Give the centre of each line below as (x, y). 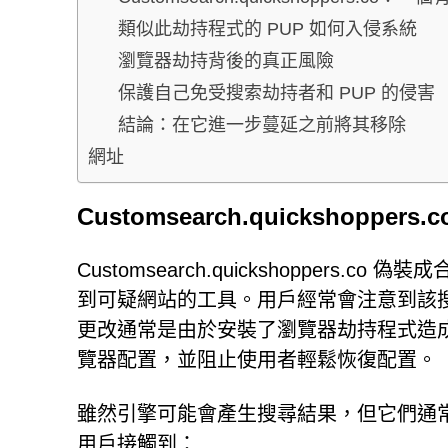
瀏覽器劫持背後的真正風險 (226, 60)
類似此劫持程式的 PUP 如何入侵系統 (267, 28)
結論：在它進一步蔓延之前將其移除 (262, 124)
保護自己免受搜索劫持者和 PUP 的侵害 (276, 92)
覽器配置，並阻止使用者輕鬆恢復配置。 (257, 360)
